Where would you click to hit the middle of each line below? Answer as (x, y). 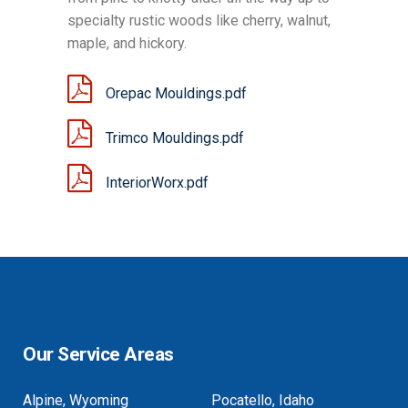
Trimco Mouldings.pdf (175, 138)
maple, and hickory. (127, 44)
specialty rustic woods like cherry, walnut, (199, 21)
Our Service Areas (98, 355)
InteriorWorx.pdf (157, 183)
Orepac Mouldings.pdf (176, 94)
